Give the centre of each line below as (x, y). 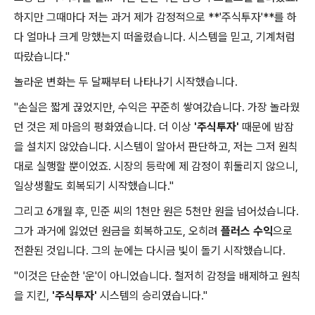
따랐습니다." (42, 57)
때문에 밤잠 (266, 127)
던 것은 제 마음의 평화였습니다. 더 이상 (104, 127)
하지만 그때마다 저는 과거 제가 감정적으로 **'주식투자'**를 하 (155, 18)
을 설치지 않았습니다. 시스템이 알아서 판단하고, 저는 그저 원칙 (156, 147)
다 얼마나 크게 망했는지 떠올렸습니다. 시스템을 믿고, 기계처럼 (155, 37)
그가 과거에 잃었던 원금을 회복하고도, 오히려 (117, 231)
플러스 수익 (247, 231)
